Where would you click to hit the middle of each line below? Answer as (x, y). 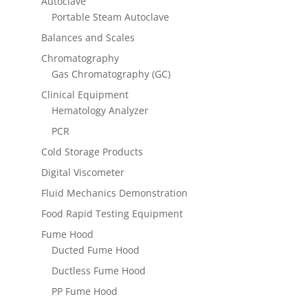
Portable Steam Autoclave (110, 17)
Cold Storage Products (92, 152)
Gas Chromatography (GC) (111, 74)
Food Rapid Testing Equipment (112, 214)
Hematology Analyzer (100, 111)
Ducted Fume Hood (95, 250)
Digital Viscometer (82, 173)
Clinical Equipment (85, 95)
